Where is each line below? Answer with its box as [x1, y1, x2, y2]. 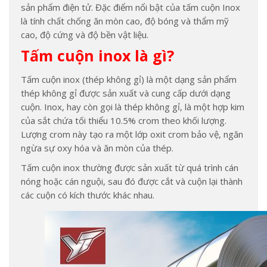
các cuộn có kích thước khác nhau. [21, 189, 154, 201]
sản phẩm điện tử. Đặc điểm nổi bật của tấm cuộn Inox [21, 1, 240, 13]
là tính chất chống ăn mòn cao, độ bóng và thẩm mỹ [21, 15, 229, 27]
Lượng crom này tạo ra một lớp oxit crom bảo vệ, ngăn [21, 128, 243, 140]
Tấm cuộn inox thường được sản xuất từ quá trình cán [21, 162, 238, 173]
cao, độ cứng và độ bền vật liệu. [21, 29, 148, 41]
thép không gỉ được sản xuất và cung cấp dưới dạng [21, 87, 231, 99]
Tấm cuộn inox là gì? [21, 45, 174, 66]
